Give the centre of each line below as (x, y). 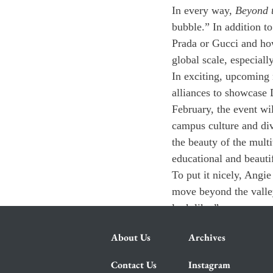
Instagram (209, 265)
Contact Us (134, 265)
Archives (207, 237)
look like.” (195, 208)
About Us (131, 237)
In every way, (204, 10)
